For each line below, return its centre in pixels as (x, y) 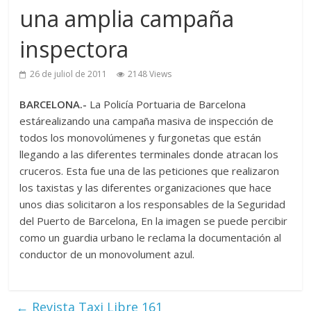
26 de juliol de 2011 (69, 74)
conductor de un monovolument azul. (107, 254)
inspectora (74, 49)
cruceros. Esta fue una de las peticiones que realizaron (150, 171)
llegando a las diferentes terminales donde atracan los (149, 154)
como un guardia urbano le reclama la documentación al (151, 237)
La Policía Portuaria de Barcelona (167, 104)
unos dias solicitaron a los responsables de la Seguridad (153, 204)
